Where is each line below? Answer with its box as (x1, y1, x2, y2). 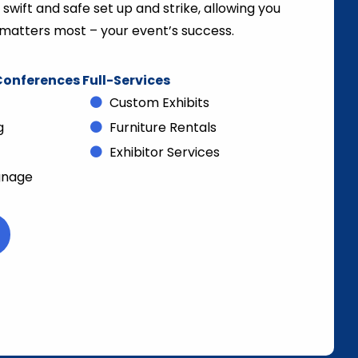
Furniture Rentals (109, 118, 217, 137)
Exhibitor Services (109, 143, 220, 161)
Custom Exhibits (109, 93, 209, 112)
